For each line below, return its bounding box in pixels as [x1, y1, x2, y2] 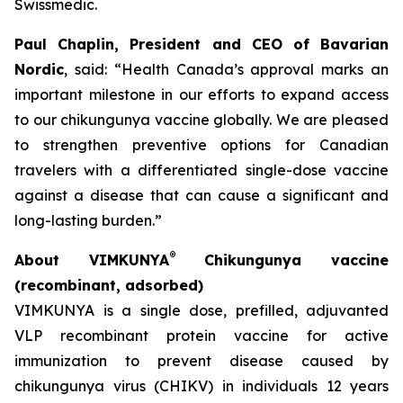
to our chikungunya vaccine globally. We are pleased [14, 111, 389, 129]
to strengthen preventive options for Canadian [14, 136, 389, 154]
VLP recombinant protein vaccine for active [14, 327, 389, 345]
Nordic [14, 60, 64, 78]
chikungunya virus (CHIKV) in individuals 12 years [14, 377, 389, 395]
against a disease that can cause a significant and [14, 186, 389, 204]
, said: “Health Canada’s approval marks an [64, 60, 389, 78]
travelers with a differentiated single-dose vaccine [14, 161, 389, 179]
